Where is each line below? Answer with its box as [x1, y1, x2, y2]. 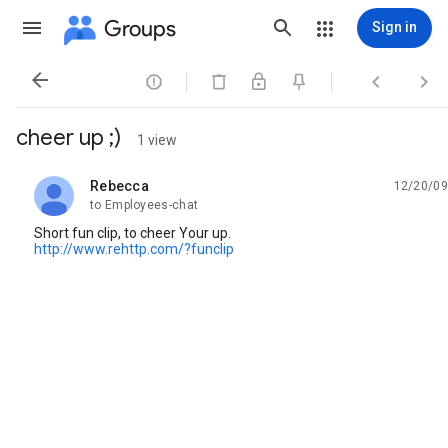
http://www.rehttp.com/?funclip [34, 241, 234, 257]
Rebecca [90, 178, 149, 194]
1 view [137, 132, 177, 148]
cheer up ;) [16, 124, 121, 151]
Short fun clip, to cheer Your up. [34, 225, 231, 241]
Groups [104, 14, 176, 42]
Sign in [372, 19, 417, 35]
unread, [90, 185, 138, 202]
